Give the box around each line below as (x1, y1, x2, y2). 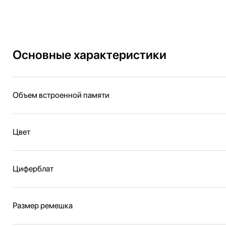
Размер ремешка (13, 201, 73, 210)
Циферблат (13, 164, 53, 174)
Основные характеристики (13, 47, 166, 62)
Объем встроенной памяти (13, 90, 109, 100)
